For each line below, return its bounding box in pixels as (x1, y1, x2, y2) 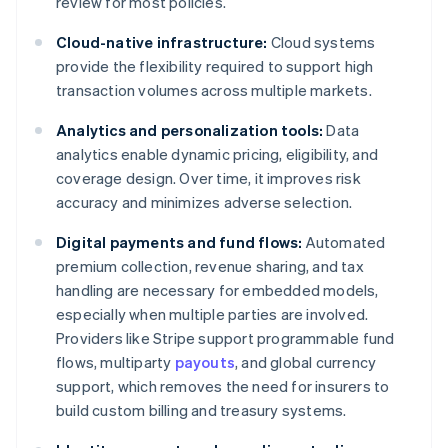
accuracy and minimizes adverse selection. (56, 192, 353, 213)
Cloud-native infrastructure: (56, 32, 268, 53)
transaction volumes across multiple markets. (56, 80, 372, 101)
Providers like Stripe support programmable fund (56, 328, 395, 349)
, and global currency (235, 352, 377, 373)
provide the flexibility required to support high (56, 56, 374, 77)
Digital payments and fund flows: (56, 232, 303, 253)
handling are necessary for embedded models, (56, 280, 379, 301)
